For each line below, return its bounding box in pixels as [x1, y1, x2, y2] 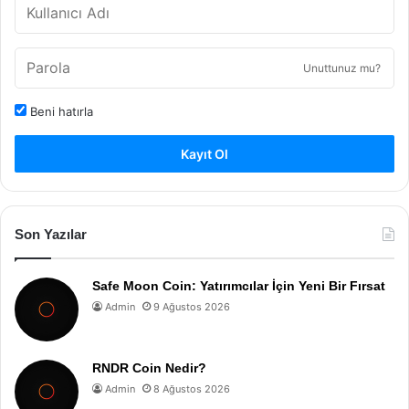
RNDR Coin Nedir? [92, 361, 206, 375]
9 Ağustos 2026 [153, 300, 230, 313]
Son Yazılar [15, 226, 87, 242]
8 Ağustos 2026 [153, 383, 230, 395]
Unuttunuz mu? [303, 61, 381, 75]
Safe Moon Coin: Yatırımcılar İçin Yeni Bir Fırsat [92, 278, 385, 293]
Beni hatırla [26, 104, 93, 119]
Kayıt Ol [181, 146, 228, 162]
